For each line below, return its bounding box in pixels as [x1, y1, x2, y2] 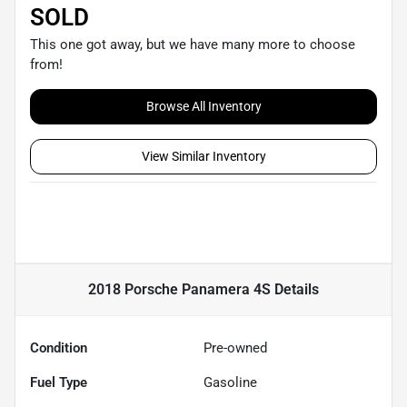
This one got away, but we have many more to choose [30, 36, 355, 54]
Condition [30, 340, 87, 357]
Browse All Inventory [145, 99, 262, 114]
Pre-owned [203, 340, 267, 357]
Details [271, 281, 319, 299]
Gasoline [203, 374, 257, 392]
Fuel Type [30, 374, 87, 392]
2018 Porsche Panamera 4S [88, 281, 271, 299]
